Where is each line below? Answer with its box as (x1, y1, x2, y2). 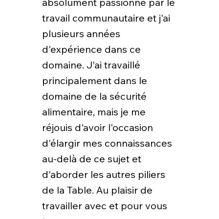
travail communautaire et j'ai (42, 11, 170, 24)
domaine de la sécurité (42, 89, 147, 102)
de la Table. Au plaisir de (42, 183, 153, 196)
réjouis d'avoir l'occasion (42, 121, 153, 133)
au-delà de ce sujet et (42, 152, 141, 165)
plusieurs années (42, 27, 120, 40)
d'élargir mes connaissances (42, 136, 172, 149)
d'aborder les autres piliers (42, 168, 165, 180)
